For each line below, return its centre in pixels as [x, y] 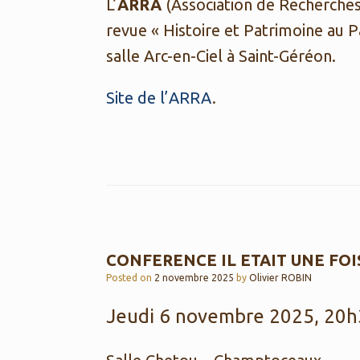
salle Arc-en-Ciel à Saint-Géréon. [221, 56]
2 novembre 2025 [194, 278]
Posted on [133, 278]
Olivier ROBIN [280, 278]
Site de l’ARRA [159, 98]
